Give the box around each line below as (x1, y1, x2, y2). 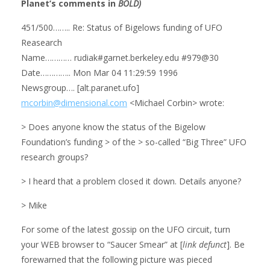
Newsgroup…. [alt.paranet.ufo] (21, 81, 139, 93)
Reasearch (21, 36, 62, 48)
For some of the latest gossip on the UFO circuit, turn (21, 223, 230, 235)
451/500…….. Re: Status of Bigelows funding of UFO (21, 21, 222, 33)
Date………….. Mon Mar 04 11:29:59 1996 (21, 66, 178, 78)
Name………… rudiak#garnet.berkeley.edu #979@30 (21, 51, 219, 63)
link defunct (183, 238, 227, 250)
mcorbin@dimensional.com (21, 96, 127, 108)
